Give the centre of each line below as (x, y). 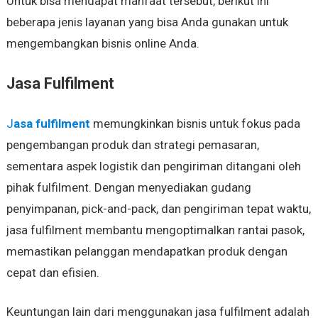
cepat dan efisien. (53, 273)
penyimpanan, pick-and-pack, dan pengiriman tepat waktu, (158, 209)
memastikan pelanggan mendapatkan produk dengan (147, 252)
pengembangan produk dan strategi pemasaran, (132, 145)
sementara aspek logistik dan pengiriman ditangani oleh (153, 166)
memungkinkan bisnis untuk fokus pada (195, 124)
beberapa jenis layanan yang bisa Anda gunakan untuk (147, 22)
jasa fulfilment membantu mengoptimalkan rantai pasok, (155, 230)
